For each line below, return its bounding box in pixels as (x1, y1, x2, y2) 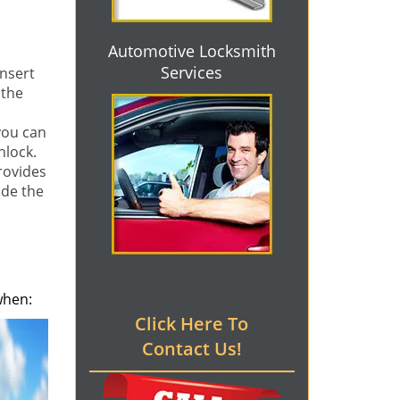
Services (161, 62, 223, 83)
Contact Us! (141, 337, 242, 361)
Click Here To (135, 312, 249, 336)
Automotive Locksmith (107, 40, 276, 62)
